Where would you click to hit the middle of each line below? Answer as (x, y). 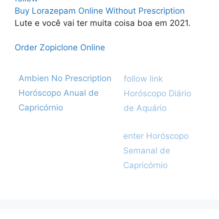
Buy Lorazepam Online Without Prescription (100, 11)
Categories (132, 76)
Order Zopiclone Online (60, 47)
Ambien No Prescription (65, 78)
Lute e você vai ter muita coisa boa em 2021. (103, 23)
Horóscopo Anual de (58, 93)
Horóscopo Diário (157, 93)
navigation (139, 88)
